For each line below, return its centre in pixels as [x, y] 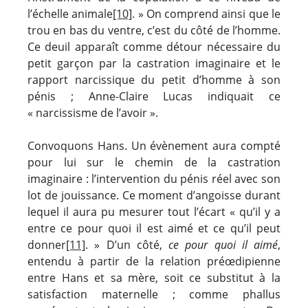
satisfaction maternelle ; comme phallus [154, 294]
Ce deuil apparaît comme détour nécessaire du [154, 46]
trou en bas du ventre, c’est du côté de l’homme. [154, 30]
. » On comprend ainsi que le [207, 13]
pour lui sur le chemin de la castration [154, 162]
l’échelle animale [70, 13]
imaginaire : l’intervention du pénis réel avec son [154, 178]
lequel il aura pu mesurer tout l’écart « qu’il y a [154, 211]
